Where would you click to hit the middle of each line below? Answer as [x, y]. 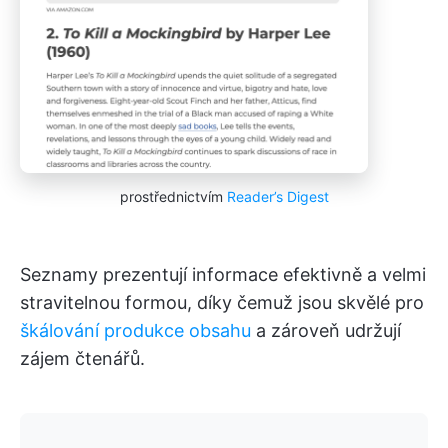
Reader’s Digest [277, 197]
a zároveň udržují [326, 331]
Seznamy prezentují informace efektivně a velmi [223, 275]
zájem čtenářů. [82, 359]
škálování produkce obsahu [135, 331]
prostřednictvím [173, 197]
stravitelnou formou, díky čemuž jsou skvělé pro [222, 303]
